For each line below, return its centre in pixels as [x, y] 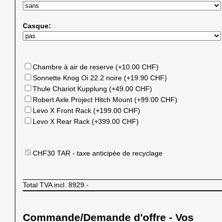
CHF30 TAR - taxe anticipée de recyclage [98, 153]
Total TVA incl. [46, 185]
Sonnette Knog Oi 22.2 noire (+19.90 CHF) [100, 78]
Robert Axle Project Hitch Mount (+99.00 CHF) [105, 99]
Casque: [37, 26]
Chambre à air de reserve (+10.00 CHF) [96, 67]
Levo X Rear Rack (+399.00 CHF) [86, 121]
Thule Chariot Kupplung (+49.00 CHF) [92, 88]
